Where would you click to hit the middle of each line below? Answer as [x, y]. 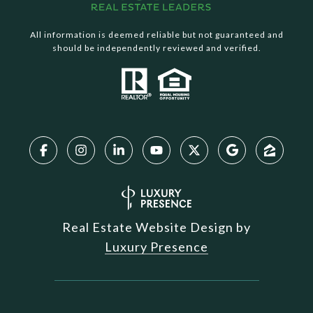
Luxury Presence [156, 247]
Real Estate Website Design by [156, 227]
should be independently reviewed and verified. [156, 48]
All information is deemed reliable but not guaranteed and [156, 34]
